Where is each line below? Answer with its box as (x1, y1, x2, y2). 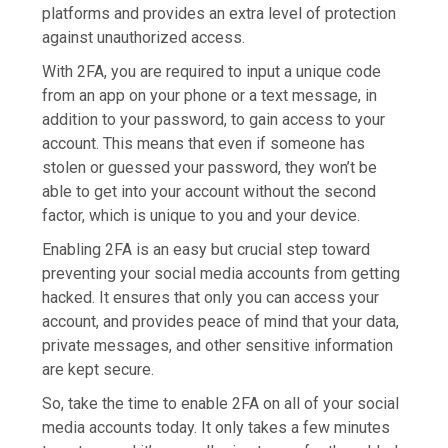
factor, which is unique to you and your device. (42, 205, 361, 225)
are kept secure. (42, 359, 155, 379)
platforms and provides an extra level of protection (42, 3, 397, 23)
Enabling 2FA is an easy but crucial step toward (42, 239, 371, 259)
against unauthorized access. (42, 27, 246, 47)
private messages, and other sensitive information (42, 335, 394, 355)
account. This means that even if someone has (42, 133, 366, 153)
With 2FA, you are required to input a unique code (42, 61, 382, 81)
